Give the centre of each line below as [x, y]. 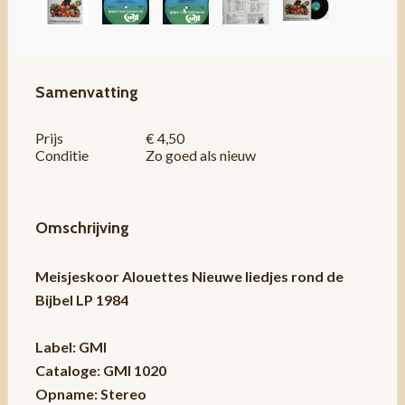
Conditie [61, 155]
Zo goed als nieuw [204, 155]
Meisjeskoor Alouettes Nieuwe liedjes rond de [189, 276]
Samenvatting [86, 92]
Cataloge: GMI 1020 [100, 370]
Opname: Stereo [90, 393]
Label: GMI [71, 346]
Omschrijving [82, 227]
